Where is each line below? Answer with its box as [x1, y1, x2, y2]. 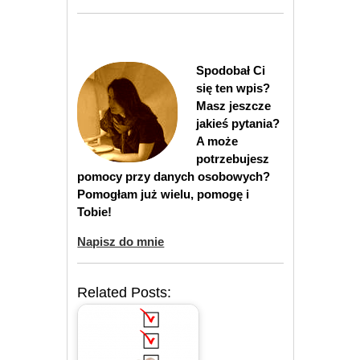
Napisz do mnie [77, 234, 165, 248]
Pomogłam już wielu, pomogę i [77, 186, 250, 201]
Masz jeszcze [195, 98, 271, 112]
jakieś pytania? [195, 116, 280, 130]
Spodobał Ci [195, 63, 265, 77]
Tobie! [77, 204, 112, 219]
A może [195, 133, 238, 148]
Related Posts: [77, 284, 172, 301]
